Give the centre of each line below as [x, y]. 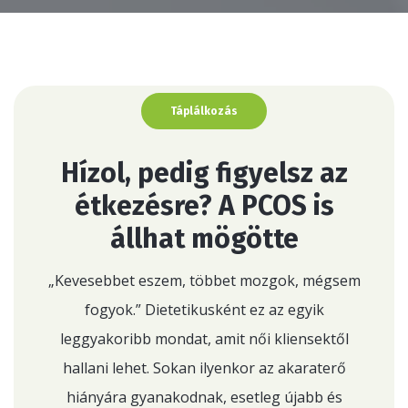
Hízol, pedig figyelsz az [204, 173]
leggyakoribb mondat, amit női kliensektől [204, 339]
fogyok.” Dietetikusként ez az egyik [204, 310]
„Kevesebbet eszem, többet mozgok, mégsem [204, 280]
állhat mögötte [204, 239]
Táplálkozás [204, 111]
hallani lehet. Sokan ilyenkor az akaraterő [204, 368]
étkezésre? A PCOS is [204, 206]
